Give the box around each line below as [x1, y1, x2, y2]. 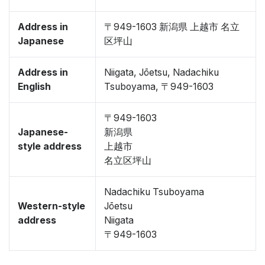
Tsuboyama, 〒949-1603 [104, 81, 214, 92]
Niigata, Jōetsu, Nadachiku [104, 67, 219, 78]
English [18, 81, 51, 92]
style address [18, 141, 82, 152]
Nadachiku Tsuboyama [104, 186, 204, 198]
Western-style [18, 201, 85, 212]
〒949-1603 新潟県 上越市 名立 [104, 21, 240, 33]
